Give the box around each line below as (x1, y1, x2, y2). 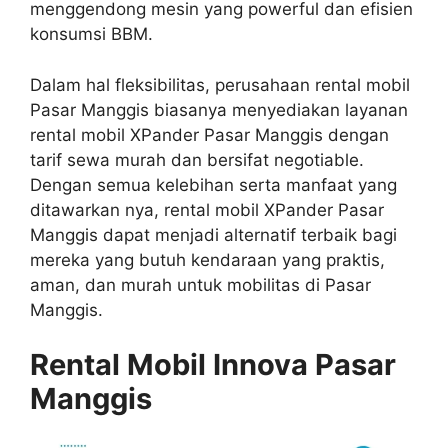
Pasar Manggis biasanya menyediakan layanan (30, 99, 408, 120)
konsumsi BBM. (30, 24, 153, 44)
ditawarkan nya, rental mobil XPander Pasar (30, 199, 384, 220)
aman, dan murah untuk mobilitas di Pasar (30, 274, 371, 295)
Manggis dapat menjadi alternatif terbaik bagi (30, 224, 397, 245)
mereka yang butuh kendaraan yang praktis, (30, 249, 385, 270)
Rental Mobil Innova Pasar (30, 347, 396, 382)
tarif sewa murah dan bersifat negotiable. (30, 149, 364, 170)
